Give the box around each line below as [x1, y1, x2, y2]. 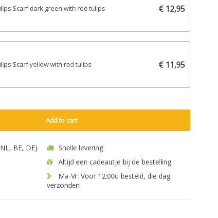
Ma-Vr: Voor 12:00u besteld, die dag [56, 171, 170, 181]
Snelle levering [56, 143, 103, 152]
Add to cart [45, 116, 77, 125]
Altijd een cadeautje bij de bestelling [56, 157, 171, 166]
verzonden [47, 181, 80, 190]
